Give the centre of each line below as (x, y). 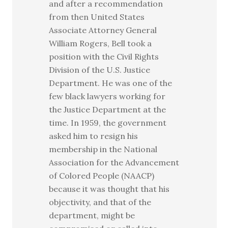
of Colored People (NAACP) (102, 176)
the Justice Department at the (108, 109)
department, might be (92, 215)
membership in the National (103, 149)
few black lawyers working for (107, 96)
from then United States (97, 17)
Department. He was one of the (111, 83)
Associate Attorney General (103, 30)
